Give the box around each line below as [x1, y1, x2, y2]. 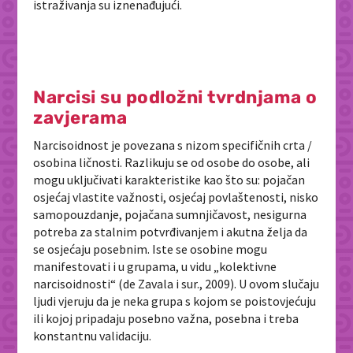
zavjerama [33, 106, 128, 128]
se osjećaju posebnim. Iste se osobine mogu [33, 240, 268, 257]
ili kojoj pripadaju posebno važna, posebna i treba [33, 310, 299, 326]
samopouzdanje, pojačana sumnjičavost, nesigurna [33, 206, 307, 222]
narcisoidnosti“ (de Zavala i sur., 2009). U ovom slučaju [33, 275, 320, 292]
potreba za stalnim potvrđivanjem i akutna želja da [33, 223, 308, 240]
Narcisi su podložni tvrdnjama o [33, 86, 318, 108]
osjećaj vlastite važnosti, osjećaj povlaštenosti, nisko [33, 188, 319, 205]
